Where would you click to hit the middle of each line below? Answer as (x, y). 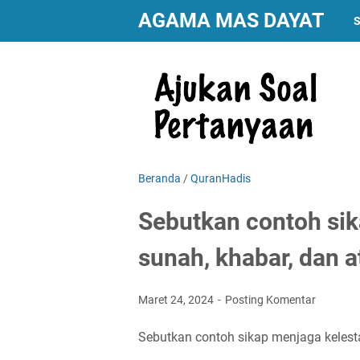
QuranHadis (221, 178)
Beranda (160, 178)
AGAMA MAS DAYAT (231, 20)
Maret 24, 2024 (177, 300)
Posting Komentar (270, 300)
